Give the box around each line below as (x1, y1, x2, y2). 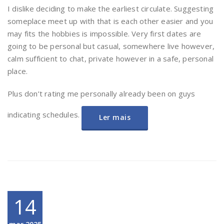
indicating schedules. (7, 109, 82, 119)
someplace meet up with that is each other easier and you (7, 16, 213, 26)
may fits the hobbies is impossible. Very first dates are (7, 28, 201, 38)
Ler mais (99, 112, 131, 122)
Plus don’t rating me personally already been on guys (7, 88, 195, 98)
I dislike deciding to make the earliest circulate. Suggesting (7, 3, 214, 13)
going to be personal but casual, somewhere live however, (7, 41, 215, 51)
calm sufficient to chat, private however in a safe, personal (7, 53, 214, 63)
